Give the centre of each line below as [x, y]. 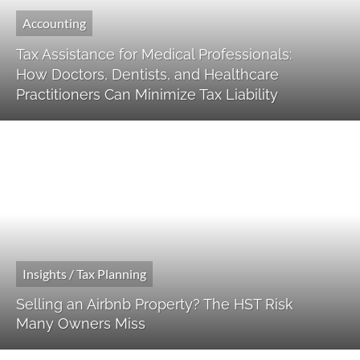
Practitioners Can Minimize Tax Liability [147, 95]
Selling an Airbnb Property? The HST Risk [155, 305]
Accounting [54, 23]
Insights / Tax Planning [84, 274]
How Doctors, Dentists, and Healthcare [147, 75]
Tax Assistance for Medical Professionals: [154, 55]
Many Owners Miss [81, 324]
